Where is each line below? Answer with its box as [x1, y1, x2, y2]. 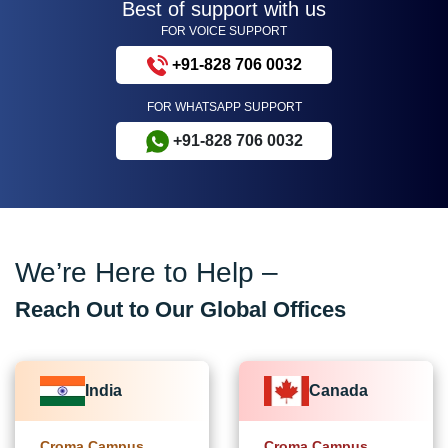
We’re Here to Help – [15, 257, 278, 289]
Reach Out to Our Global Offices [15, 297, 346, 323]
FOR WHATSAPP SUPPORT [146, 99, 302, 114]
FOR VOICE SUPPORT [161, 23, 287, 38]
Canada [309, 382, 368, 400]
